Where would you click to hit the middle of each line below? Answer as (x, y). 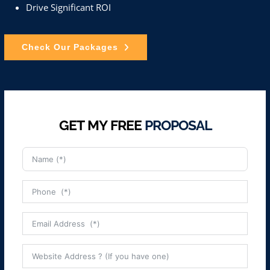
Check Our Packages (70, 47)
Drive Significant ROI (68, 7)
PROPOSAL (178, 125)
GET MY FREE (102, 125)
